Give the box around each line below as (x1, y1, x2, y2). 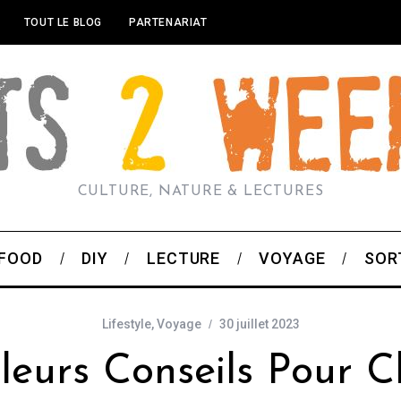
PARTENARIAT (129, 16, 208, 29)
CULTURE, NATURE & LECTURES (77, 184, 324, 199)
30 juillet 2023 (218, 317, 300, 331)
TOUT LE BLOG (23, 16, 103, 29)
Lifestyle (101, 317, 151, 331)
